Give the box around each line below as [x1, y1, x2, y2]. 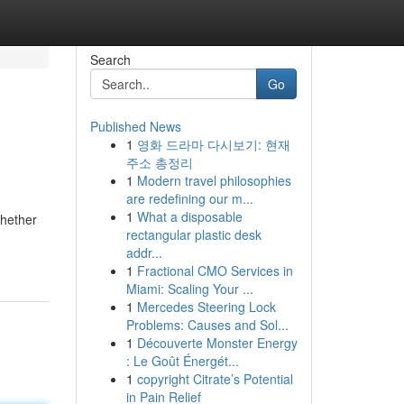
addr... [125, 243, 162, 262]
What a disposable [136, 207, 243, 225]
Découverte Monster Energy [136, 334, 298, 352]
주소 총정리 [125, 153, 193, 171]
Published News [89, 117, 181, 135]
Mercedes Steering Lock [136, 298, 276, 316]
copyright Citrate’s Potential [136, 370, 293, 388]
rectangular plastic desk [125, 225, 262, 243]
